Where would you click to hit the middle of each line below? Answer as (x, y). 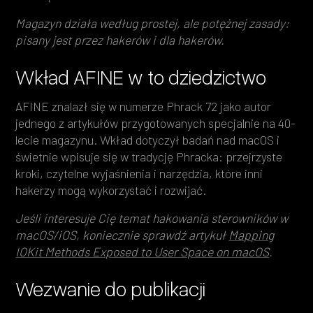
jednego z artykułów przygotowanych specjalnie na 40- (156, 123)
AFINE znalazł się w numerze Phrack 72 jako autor (144, 107)
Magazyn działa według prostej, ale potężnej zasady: (153, 23)
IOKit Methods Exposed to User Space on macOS (143, 252)
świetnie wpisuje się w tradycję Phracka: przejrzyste (149, 157)
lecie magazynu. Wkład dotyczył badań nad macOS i (148, 140)
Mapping (252, 235)
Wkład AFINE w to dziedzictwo (141, 77)
